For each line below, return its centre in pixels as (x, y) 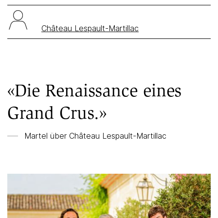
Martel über (47, 136)
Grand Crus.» (57, 113)
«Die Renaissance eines (94, 90)
